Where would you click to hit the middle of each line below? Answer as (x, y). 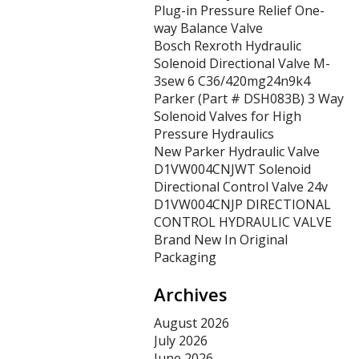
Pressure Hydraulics (214, 134)
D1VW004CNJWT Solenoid (232, 169)
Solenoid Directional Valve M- (242, 63)
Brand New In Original (221, 240)
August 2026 (192, 323)
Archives (191, 294)
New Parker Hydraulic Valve (237, 151)
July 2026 (181, 341)
